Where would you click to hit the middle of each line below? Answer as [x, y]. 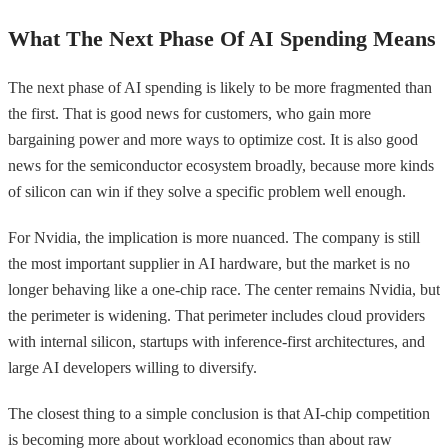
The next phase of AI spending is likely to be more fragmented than [220, 87]
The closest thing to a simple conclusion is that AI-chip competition [219, 413]
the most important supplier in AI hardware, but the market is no [209, 263]
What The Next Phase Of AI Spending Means [222, 38]
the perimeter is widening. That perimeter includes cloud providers [216, 315]
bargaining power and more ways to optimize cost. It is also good [213, 139]
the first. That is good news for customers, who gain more [189, 113]
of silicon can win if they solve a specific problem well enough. [207, 191]
